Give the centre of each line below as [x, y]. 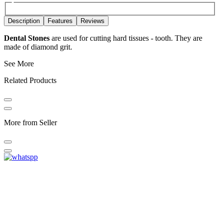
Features [60, 21]
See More [19, 63]
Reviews [93, 21]
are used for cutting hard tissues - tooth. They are [127, 38]
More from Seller [30, 122]
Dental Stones [28, 38]
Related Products [30, 80]
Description [24, 21]
